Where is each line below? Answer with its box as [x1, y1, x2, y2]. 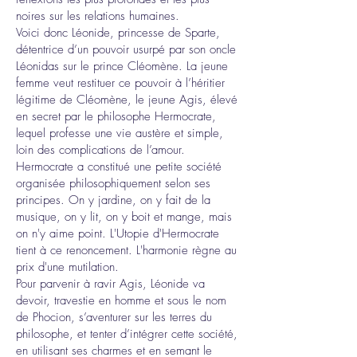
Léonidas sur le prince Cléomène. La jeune [16, 58, 228, 74]
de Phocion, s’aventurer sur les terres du [16, 309, 212, 325]
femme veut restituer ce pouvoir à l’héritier [16, 75, 225, 91]
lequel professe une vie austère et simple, [16, 125, 223, 141]
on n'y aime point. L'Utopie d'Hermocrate [16, 226, 219, 241]
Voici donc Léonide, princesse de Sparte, [16, 25, 220, 41]
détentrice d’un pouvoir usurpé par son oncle [16, 41, 236, 57]
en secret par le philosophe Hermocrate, [16, 108, 216, 124]
